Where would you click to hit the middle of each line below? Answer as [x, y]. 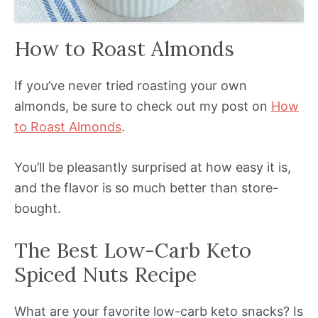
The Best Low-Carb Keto [133, 251]
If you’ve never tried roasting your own [131, 86]
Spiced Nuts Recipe [105, 275]
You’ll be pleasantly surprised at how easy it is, [153, 168]
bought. [38, 209]
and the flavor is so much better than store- [146, 188]
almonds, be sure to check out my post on [143, 106]
